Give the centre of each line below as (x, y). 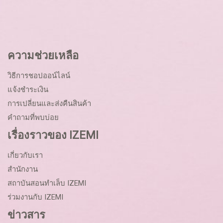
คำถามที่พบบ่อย (33, 117)
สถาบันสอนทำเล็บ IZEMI (47, 183)
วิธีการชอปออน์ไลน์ (39, 76)
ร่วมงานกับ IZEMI (35, 197)
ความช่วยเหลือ (43, 56)
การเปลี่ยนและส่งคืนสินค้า (49, 104)
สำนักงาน (23, 169)
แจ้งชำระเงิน (28, 90)
